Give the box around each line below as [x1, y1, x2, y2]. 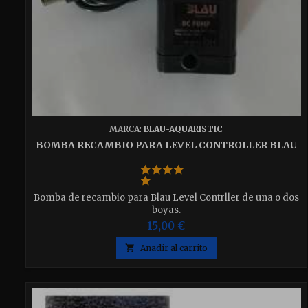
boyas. [151, 203, 181, 216]
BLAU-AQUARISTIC [144, 123, 223, 134]
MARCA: [109, 123, 144, 134]
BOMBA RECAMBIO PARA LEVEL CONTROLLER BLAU [35, 138, 297, 151]
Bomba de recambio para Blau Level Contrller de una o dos [33, 191, 299, 203]
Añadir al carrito [140, 242, 208, 253]
